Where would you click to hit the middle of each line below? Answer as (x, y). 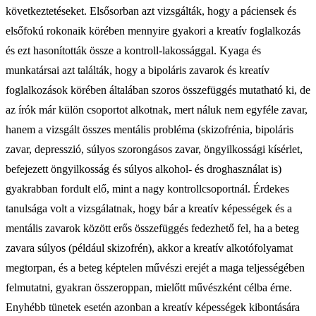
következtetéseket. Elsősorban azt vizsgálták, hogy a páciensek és (151, 11)
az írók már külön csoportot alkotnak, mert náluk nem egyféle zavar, (157, 109)
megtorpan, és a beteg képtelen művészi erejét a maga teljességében (155, 267)
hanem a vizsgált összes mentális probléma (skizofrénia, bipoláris (150, 129)
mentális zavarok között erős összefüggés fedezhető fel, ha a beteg (152, 228)
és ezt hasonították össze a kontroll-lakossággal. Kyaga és (133, 50)
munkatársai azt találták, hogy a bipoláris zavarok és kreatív (138, 70)
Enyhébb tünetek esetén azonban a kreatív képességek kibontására (153, 307)
